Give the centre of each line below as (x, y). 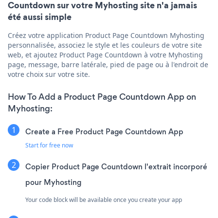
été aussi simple (40, 17)
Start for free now (49, 145)
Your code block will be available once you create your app (104, 200)
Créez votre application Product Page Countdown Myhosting (106, 35)
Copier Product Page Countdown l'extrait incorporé (116, 166)
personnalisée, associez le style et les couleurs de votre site (105, 45)
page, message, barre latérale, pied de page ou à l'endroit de (108, 64)
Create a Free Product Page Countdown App (104, 131)
